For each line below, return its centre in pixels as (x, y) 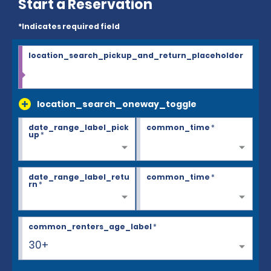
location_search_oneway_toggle (117, 104)
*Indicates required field (69, 27)
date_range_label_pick (79, 128)
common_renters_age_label (90, 227)
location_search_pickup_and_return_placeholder (136, 56)
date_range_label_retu (79, 177)
